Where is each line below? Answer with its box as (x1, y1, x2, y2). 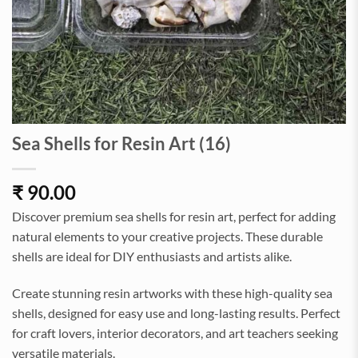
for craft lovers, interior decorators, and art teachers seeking (12, 324, 338, 340)
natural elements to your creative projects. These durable (12, 229, 323, 244)
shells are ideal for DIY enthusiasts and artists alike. (12, 249, 292, 264)
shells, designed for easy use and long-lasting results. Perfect (12, 304, 340, 320)
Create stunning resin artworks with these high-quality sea (12, 284, 332, 300)
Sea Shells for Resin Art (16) (12, 133, 231, 154)
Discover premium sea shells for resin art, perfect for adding (12, 209, 336, 224)
